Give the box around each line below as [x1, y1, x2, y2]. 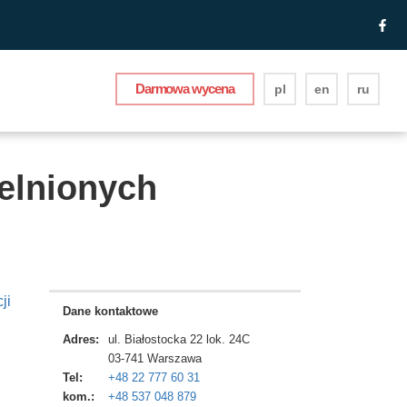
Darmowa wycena [134, 81, 234, 96]
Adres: [62, 333, 99, 346]
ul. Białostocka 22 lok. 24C [107, 333, 250, 346]
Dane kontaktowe [62, 304, 158, 318]
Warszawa [146, 352, 202, 365]
